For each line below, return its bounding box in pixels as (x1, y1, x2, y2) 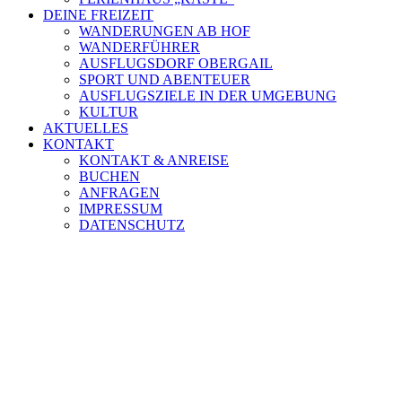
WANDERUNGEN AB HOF (79, 23, 250, 39)
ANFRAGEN (79, 185, 160, 200)
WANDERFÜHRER (79, 39, 200, 55)
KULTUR (79, 104, 138, 119)
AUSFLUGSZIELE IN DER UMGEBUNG (79, 88, 336, 103)
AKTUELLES (43, 120, 128, 135)
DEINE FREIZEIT (43, 7, 153, 22)
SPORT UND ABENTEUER (79, 72, 250, 87)
